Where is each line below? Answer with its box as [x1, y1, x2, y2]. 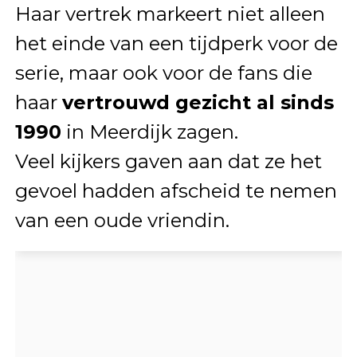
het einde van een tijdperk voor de [14, 32, 338, 56]
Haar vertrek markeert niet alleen [14, 2, 325, 26]
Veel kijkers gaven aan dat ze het [14, 150, 322, 174]
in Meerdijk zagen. [61, 120, 238, 144]
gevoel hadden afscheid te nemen [14, 179, 337, 203]
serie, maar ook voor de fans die [14, 61, 312, 85]
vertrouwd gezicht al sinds [61, 91, 334, 115]
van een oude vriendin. [14, 209, 229, 233]
